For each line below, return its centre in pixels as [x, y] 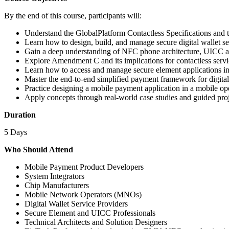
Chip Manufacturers [57, 185]
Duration [20, 114]
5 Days [16, 132]
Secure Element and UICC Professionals [90, 213]
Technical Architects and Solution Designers [96, 222]
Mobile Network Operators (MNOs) [83, 194]
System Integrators [54, 176]
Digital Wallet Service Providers [76, 203]
